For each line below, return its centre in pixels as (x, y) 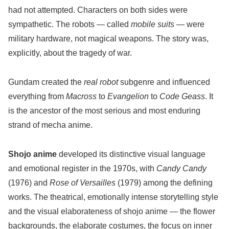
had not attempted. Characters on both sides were (98, 10)
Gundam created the (46, 82)
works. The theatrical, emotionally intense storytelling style (113, 197)
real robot (101, 82)
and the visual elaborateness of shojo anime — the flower (112, 211)
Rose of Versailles (83, 182)
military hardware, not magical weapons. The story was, (108, 39)
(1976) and (29, 182)
